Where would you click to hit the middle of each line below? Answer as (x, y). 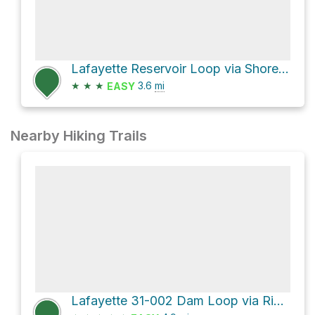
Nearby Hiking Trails (79, 136)
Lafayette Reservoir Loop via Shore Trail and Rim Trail (284, 69)
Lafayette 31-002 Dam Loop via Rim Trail (279, 301)
